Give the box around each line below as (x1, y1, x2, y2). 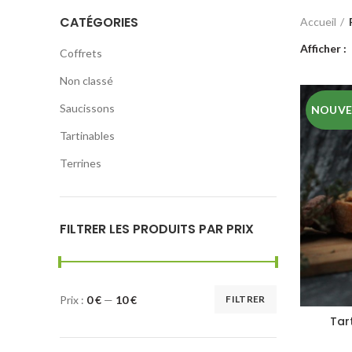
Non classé (60, 74, 113, 87)
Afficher (299, 42, 343, 55)
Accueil (299, 15, 336, 28)
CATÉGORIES (60, 13, 138, 31)
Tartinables (60, 129, 115, 142)
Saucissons (60, 101, 115, 115)
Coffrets (60, 46, 102, 60)
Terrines (60, 156, 101, 170)
